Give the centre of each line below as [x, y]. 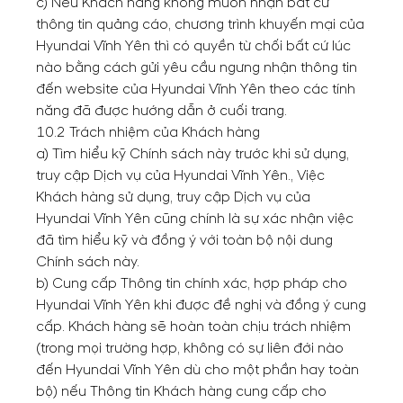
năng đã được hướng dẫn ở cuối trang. [161, 111]
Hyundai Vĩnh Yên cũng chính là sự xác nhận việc [195, 219]
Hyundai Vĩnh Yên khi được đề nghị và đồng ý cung [201, 305]
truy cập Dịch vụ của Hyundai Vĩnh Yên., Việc [180, 175]
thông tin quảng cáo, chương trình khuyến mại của [200, 24]
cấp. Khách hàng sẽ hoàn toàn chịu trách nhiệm [193, 327]
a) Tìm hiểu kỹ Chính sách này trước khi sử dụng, [193, 154]
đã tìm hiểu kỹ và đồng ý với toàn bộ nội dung [184, 240]
